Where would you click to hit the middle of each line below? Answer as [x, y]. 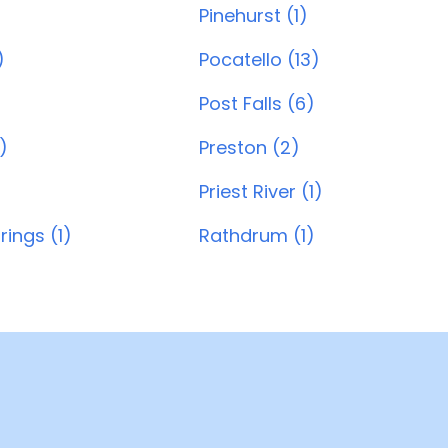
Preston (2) [249, 147]
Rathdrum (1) [257, 235]
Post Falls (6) [257, 103]
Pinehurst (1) [253, 15]
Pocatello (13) [259, 59]
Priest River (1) [261, 191]
